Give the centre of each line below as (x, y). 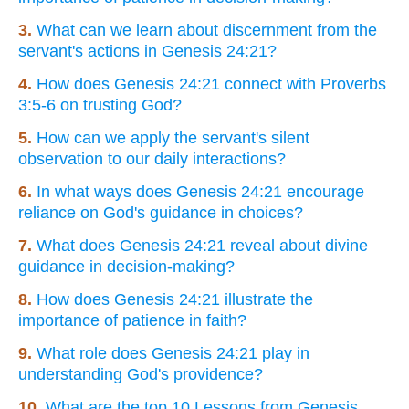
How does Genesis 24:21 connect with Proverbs (211, 84)
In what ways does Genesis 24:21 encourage (200, 191)
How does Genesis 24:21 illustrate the (175, 299)
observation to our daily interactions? (152, 158)
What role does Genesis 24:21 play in (173, 353)
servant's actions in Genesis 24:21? (147, 51)
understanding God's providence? (141, 374)
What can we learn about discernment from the (207, 30)
